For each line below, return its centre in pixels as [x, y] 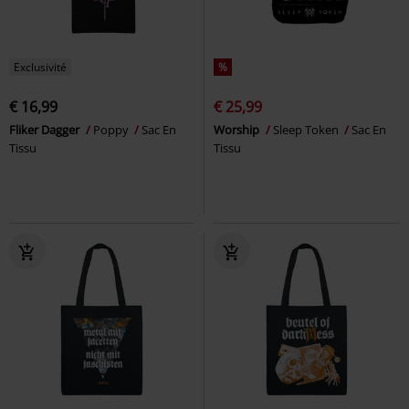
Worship [238, 129]
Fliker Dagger [46, 129]
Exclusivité [40, 67]
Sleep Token [307, 129]
